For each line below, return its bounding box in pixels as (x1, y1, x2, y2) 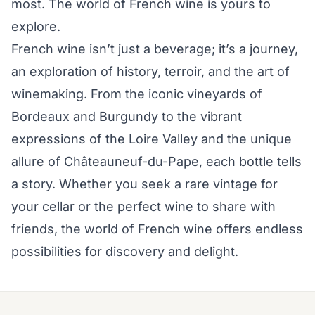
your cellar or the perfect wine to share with (11, 199, 276, 214)
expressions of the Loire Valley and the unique (11, 131, 292, 147)
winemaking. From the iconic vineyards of (11, 86, 262, 102)
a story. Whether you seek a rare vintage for (11, 176, 278, 192)
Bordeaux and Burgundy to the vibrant (11, 109, 242, 124)
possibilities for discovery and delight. (11, 244, 238, 259)
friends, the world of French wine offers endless (11, 221, 303, 237)
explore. (11, 19, 60, 34)
